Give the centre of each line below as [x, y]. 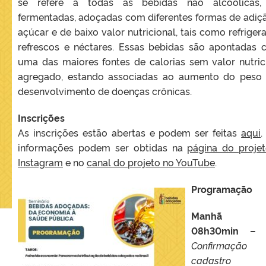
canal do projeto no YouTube [151, 162]
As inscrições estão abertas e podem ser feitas [130, 132]
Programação [222, 189]
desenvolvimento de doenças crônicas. [105, 91]
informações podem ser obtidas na [103, 147]
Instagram [40, 162]
